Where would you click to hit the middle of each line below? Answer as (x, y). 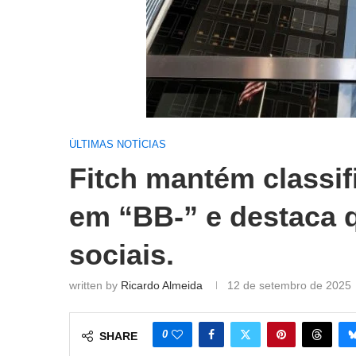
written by (95, 285)
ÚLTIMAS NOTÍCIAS (118, 144)
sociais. (122, 255)
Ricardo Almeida (162, 285)
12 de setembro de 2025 (289, 285)
